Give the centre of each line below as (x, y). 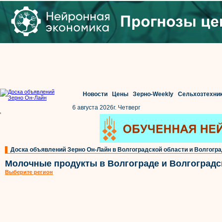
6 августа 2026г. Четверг (106, 108)
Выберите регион (29, 172)
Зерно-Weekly (153, 94)
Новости (95, 94)
